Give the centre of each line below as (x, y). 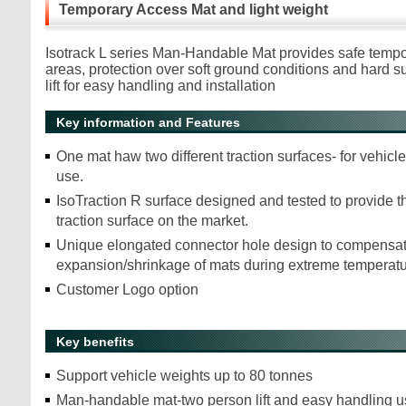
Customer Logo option (127, 290)
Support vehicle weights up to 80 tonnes (184, 376)
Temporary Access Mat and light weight (193, 10)
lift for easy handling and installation (160, 86)
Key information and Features (148, 122)
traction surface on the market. (154, 221)
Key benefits (95, 342)
